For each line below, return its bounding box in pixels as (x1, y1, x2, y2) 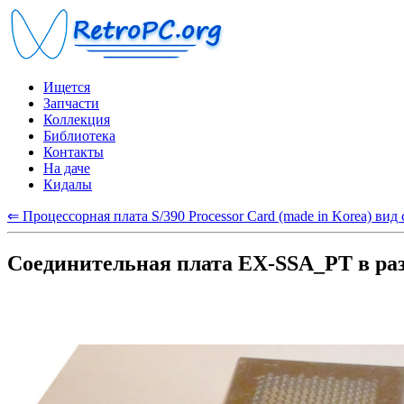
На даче (43, 161, 90, 176)
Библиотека (43, 128, 115, 143)
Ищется (43, 79, 90, 95)
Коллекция (43, 112, 110, 127)
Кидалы (43, 177, 92, 192)
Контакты (43, 144, 104, 160)
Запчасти (43, 96, 99, 111)
